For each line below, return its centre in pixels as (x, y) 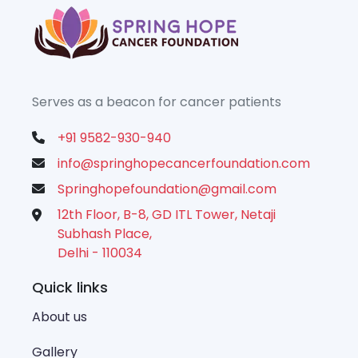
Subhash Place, (105, 233)
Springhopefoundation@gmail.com (167, 189)
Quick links (70, 287)
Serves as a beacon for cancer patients (157, 101)
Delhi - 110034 (100, 253)
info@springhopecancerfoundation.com (184, 163)
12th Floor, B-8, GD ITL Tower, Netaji (167, 214)
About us (60, 316)
